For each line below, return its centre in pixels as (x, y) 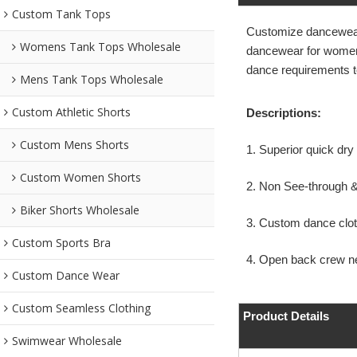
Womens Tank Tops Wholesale (100, 46)
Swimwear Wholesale (67, 340)
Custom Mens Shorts (75, 144)
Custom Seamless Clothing (81, 308)
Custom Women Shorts (80, 177)
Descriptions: (283, 113)
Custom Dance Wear (66, 275)
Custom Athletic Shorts (71, 112)
